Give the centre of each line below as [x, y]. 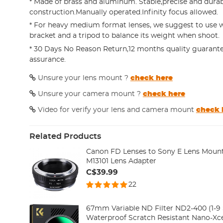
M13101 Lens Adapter [121, 161]
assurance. [47, 59]
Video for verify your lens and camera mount [116, 110]
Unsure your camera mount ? [89, 94]
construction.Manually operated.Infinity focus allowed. [123, 12]
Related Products [65, 136]
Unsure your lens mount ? [83, 78]
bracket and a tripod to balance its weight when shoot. [124, 36]
